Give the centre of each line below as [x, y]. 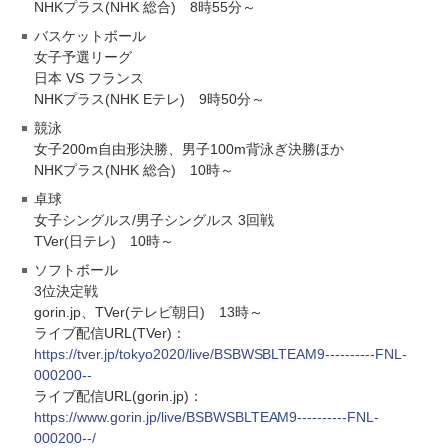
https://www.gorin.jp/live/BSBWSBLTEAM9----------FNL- [207, 416]
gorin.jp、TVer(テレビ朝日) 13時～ [148, 311]
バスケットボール [90, 35]
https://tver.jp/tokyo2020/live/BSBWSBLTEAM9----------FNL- [221, 353]
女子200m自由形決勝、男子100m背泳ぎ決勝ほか [189, 148]
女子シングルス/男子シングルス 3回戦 [154, 219]
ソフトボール [76, 269]
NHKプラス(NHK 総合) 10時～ [134, 169]
